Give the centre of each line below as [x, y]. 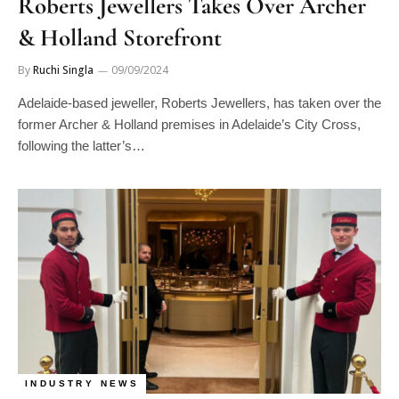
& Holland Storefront [120, 38]
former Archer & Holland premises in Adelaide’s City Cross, [189, 124]
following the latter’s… [81, 146]
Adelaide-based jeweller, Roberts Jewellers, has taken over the [199, 103]
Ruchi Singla [63, 70]
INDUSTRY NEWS [82, 383]
